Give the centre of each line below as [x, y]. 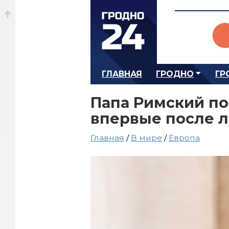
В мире [146, 138]
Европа [184, 138]
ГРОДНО [175, 74]
